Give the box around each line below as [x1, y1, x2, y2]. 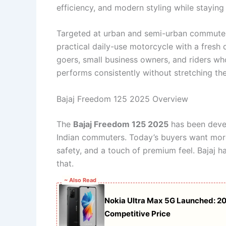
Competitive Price [104, 209, 171, 219]
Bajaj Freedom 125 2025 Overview [56, 93, 188, 104]
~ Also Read [64, 177, 96, 184]
